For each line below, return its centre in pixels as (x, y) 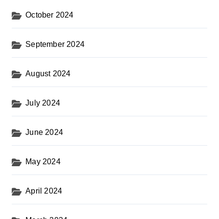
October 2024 (50, 15)
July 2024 (43, 103)
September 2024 (55, 44)
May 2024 (43, 162)
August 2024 (48, 74)
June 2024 (44, 132)
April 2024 (44, 191)
